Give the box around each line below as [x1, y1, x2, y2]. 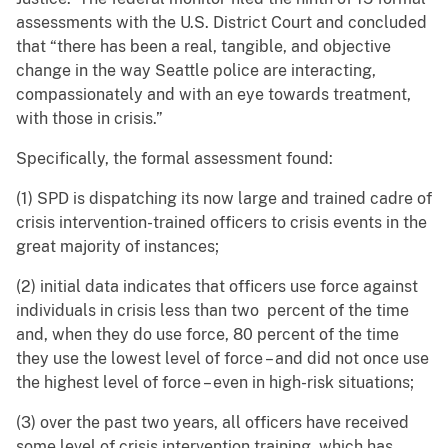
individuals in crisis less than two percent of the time [16, 301, 409, 321]
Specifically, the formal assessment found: [16, 149, 333, 169]
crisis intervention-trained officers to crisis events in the [16, 213, 427, 233]
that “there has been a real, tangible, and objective [16, 37, 391, 57]
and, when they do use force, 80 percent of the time [16, 325, 399, 345]
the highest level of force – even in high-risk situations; [16, 373, 414, 393]
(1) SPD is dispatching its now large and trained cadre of [16, 189, 432, 209]
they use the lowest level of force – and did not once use [16, 349, 429, 369]
